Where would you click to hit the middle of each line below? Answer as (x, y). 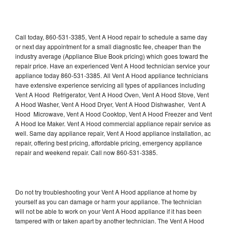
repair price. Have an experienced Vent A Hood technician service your (112, 65)
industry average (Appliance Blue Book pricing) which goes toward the (112, 56)
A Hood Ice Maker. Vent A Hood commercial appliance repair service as (113, 123)
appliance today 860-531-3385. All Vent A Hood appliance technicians (112, 75)
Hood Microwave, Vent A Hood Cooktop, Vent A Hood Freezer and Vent (113, 113)
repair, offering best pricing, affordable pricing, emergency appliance (109, 142)
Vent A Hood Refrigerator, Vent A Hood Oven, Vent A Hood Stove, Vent (112, 94)
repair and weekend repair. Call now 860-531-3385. (86, 152)
